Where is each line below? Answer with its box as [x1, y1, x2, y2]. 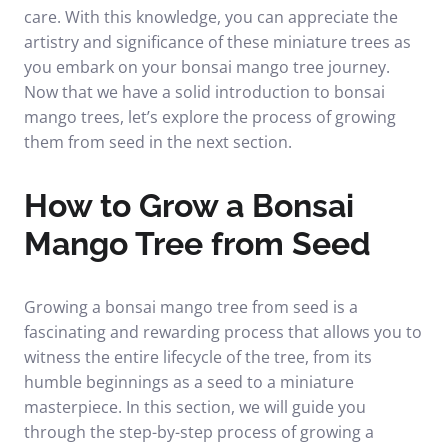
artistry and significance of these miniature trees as [24, 31, 411, 53]
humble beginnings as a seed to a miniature [24, 371, 354, 393]
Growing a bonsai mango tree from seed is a [24, 296, 358, 318]
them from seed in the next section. [24, 131, 292, 153]
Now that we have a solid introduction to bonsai [24, 81, 385, 103]
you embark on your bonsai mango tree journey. [24, 56, 390, 78]
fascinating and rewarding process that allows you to [24, 321, 422, 343]
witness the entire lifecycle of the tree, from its [24, 346, 372, 368]
